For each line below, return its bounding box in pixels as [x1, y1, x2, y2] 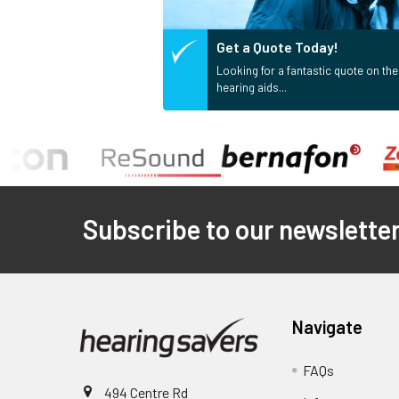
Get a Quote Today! [216, 37, 338, 55]
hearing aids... [216, 79, 287, 94]
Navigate [292, 315, 363, 338]
